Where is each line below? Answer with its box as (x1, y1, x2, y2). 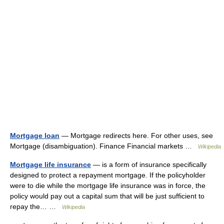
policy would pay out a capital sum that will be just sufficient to (10, 192, 204, 200)
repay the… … (10, 202, 62, 210)
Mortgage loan (10, 131, 59, 139)
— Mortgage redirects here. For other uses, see (59, 131, 213, 139)
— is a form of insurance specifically (91, 160, 206, 168)
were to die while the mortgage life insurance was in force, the (10, 181, 205, 189)
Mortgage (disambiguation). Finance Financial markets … (10, 142, 198, 150)
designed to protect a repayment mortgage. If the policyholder (10, 171, 205, 179)
